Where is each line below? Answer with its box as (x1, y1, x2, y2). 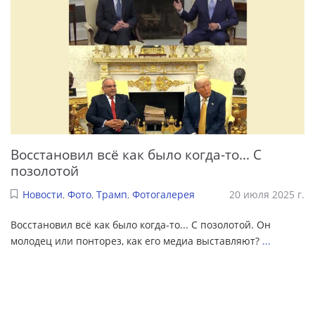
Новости (22, 188, 63, 202)
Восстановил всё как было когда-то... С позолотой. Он (11, 218, 271, 232)
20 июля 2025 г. (229, 188, 304, 202)
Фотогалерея (131, 188, 195, 202)
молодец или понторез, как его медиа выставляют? (11, 234, 262, 248)
